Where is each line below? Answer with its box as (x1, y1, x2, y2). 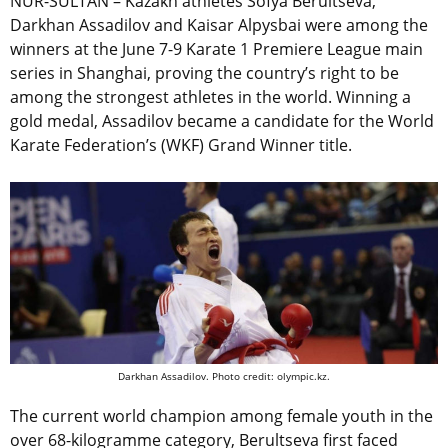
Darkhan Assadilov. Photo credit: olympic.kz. (118, 368, 330, 383)
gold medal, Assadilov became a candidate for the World (10, 110, 434, 133)
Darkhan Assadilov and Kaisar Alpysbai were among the (10, 14, 428, 37)
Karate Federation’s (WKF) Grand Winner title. (10, 134, 352, 157)
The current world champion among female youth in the (10, 404, 433, 427)
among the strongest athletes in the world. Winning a (10, 86, 411, 109)
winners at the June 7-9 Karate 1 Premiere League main (10, 38, 423, 61)
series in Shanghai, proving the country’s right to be (10, 62, 399, 85)
